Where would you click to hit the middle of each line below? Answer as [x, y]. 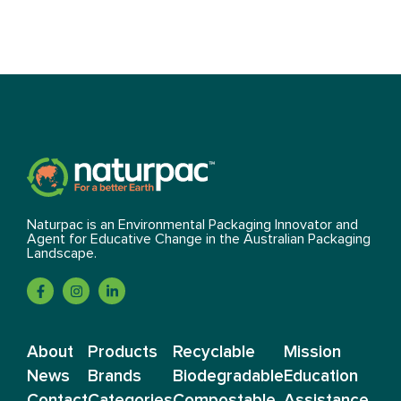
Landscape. [62, 253]
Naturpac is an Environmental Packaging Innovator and [192, 224]
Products [123, 353]
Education [321, 377]
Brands [115, 377]
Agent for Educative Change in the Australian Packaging [199, 239]
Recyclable [214, 353]
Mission [312, 353]
